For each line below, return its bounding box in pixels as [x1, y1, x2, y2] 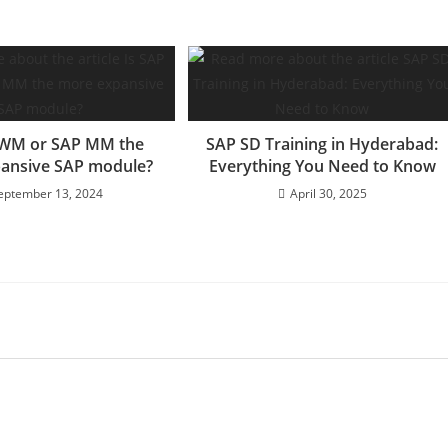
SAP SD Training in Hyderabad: [206, 132, 439, 155]
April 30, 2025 [289, 184, 367, 202]
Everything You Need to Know [208, 154, 436, 177]
